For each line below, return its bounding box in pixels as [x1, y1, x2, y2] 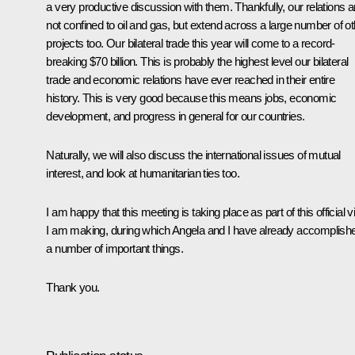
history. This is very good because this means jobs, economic [46, 90, 337, 105]
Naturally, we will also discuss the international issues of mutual [46, 147, 341, 162]
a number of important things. [46, 241, 183, 255]
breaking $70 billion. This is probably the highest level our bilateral [46, 54, 349, 68]
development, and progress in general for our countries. [46, 109, 307, 123]
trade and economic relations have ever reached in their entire [46, 72, 335, 86]
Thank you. [46, 280, 100, 294]
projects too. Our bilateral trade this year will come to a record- [46, 36, 335, 50]
